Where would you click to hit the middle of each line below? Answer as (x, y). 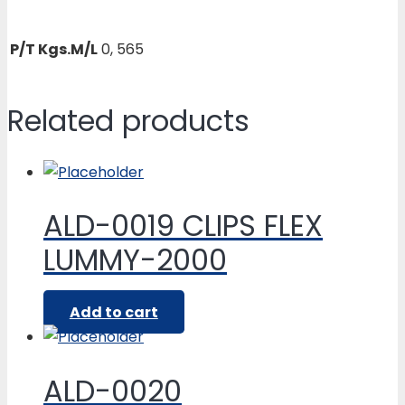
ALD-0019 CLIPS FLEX (183, 226)
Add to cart (113, 312)
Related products (128, 120)
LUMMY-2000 (135, 260)
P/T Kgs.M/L (54, 50)
